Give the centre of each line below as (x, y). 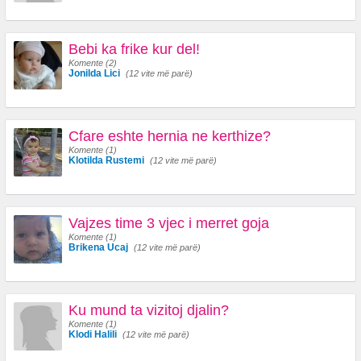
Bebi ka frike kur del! (134, 49)
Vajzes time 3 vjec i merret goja (169, 223)
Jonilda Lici (94, 73)
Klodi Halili (93, 334)
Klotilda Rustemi (106, 160)
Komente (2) (93, 63)
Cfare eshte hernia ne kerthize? (170, 136)
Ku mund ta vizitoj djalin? (149, 310)
